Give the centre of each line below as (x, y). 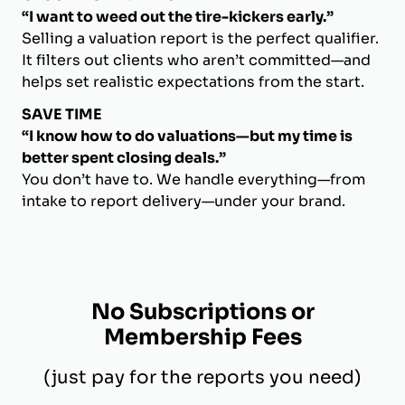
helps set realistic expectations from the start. (193, 81)
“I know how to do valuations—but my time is (187, 136)
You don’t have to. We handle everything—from (193, 179)
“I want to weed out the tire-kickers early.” (178, 16)
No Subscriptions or (202, 311)
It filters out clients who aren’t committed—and (196, 60)
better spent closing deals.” (124, 157)
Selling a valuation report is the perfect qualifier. (200, 38)
